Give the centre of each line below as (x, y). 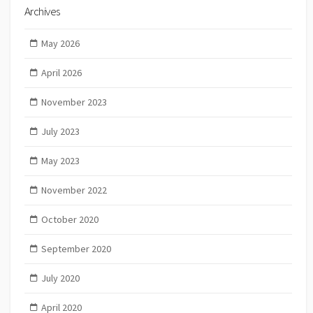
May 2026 (60, 44)
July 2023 (60, 132)
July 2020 (60, 278)
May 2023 (60, 161)
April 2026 (61, 73)
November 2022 (74, 190)
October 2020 (70, 220)
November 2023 (74, 102)
